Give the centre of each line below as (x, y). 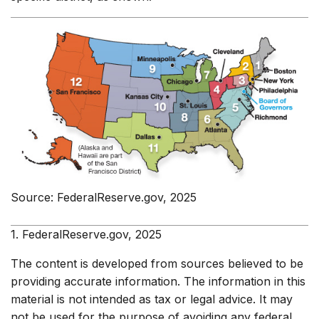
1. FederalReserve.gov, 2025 (86, 235)
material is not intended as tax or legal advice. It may (152, 299)
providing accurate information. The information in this (158, 282)
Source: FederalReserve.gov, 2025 (104, 198)
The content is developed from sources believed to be (157, 264)
